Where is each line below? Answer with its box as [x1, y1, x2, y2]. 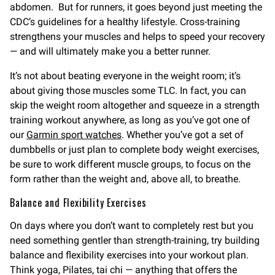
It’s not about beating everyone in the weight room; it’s [10, 70, 241, 82]
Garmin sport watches [26, 129, 122, 141]
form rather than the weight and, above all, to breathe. [10, 173, 241, 185]
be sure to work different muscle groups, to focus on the [10, 158, 250, 171]
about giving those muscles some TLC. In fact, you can [10, 85, 246, 97]
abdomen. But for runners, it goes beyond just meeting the [10, 1, 262, 14]
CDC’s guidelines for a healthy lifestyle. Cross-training [10, 16, 240, 28]
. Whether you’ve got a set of [122, 129, 244, 141]
